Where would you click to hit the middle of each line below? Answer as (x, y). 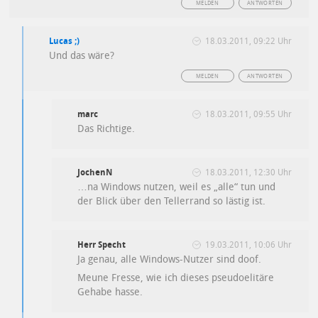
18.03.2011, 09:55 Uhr (248, 115)
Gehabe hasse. (110, 292)
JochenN (95, 173)
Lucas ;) (65, 42)
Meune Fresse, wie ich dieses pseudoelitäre (176, 278)
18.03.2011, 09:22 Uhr (248, 42)
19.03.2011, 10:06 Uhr (248, 245)
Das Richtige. (106, 129)
